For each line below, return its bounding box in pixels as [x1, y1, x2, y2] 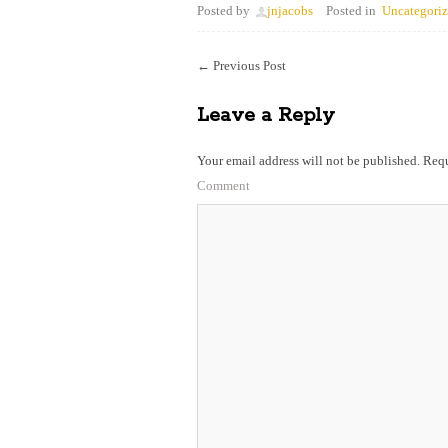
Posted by [197, 3, 250, 18]
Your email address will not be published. [197, 153, 420, 168]
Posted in [326, 3, 376, 18]
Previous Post [210, 58, 286, 73]
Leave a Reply [197, 103, 335, 128]
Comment [197, 178, 250, 193]
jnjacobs [267, 3, 313, 18]
